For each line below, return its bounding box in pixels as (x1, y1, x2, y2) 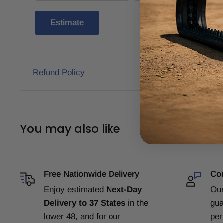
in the (128, 198, 148, 208)
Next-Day (106, 185, 142, 195)
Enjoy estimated (44, 185, 106, 195)
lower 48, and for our (44, 212, 120, 222)
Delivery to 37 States (44, 198, 128, 208)
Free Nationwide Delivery (44, 169, 139, 179)
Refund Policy (33, 68, 85, 78)
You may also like (20, 121, 120, 137)
